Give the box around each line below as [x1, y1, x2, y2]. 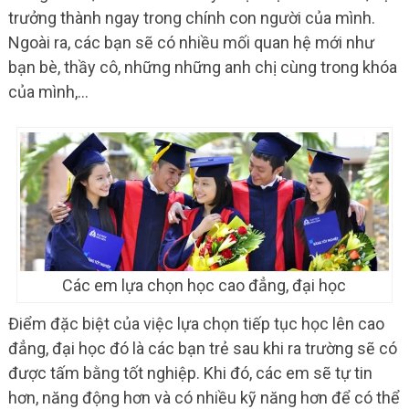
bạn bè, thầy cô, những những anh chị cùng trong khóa [7, 58, 397, 78]
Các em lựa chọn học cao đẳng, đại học [62, 276, 347, 296]
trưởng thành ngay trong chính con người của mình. [7, 8, 375, 28]
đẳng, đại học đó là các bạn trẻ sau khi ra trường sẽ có [7, 339, 397, 359]
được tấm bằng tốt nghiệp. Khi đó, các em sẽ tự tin [7, 363, 372, 383]
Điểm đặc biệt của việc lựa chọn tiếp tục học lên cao [7, 314, 384, 334]
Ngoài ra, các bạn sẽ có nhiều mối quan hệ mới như [7, 33, 374, 53]
